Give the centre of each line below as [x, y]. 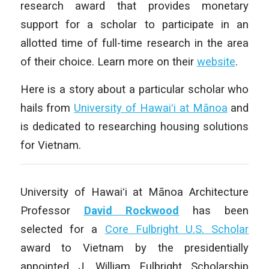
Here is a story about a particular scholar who [134, 89]
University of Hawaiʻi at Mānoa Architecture [134, 192]
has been [214, 210]
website [216, 61]
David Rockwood [131, 210]
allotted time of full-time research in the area [134, 43]
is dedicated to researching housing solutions [134, 127]
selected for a [62, 229]
